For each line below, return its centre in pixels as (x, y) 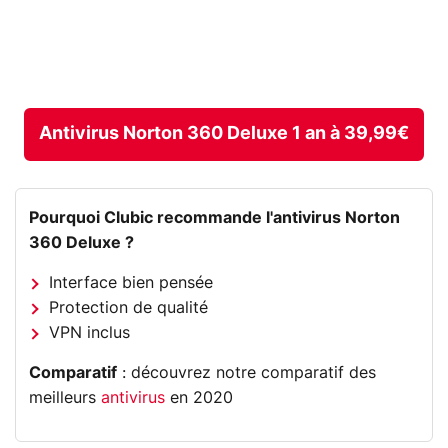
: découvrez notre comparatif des (247, 372)
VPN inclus (90, 332)
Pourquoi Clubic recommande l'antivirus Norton (215, 217)
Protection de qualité (129, 307)
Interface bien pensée (131, 282)
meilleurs (65, 397)
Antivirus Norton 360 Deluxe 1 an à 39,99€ (224, 133)
